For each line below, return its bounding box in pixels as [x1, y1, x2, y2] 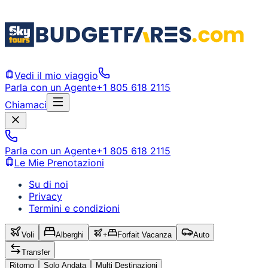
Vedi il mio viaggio [14, 69, 98, 81]
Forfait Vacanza [117, 230, 172, 239]
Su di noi [29, 178, 68, 190]
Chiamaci [5, 99, 47, 111]
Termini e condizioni [29, 202, 120, 214]
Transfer [22, 248, 50, 257]
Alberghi [56, 230, 84, 239]
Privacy [29, 190, 62, 202]
